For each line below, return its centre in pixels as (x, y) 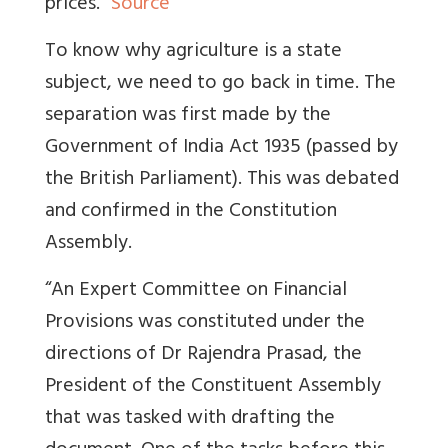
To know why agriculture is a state (193, 52)
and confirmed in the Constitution (191, 212)
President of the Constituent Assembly (213, 387)
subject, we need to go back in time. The (220, 84)
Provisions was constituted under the (205, 323)
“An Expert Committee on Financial (196, 291)
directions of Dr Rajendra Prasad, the (203, 355)
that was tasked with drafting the (190, 419)
